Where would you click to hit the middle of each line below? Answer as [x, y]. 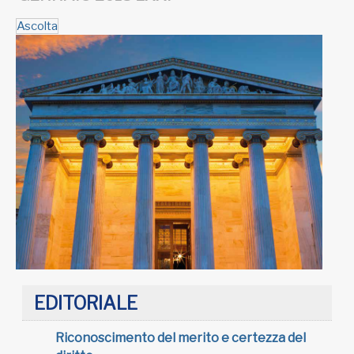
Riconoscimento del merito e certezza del [181, 338]
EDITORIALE [86, 303]
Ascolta [37, 26]
